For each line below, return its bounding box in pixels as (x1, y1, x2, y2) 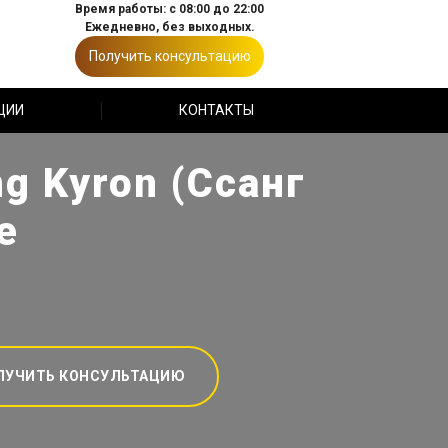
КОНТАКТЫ (178, 102, 254, 118)
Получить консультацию (88, 48, 251, 64)
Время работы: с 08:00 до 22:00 (75, 2, 264, 16)
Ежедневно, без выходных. (84, 20, 255, 34)
